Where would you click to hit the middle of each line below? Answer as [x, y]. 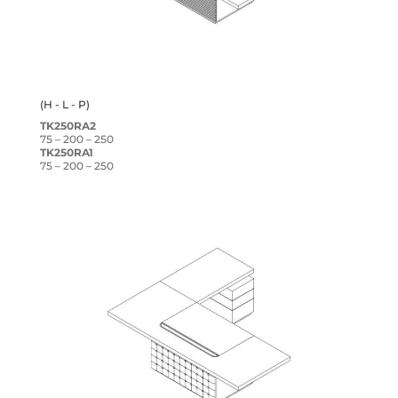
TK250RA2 [68, 126]
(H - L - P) [64, 105]
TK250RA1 [66, 153]
